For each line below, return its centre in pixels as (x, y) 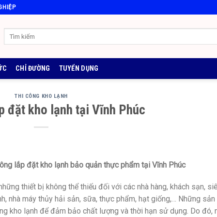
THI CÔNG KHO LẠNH (41, 96)
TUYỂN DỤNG (79, 68)
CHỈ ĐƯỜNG (33, 68)
